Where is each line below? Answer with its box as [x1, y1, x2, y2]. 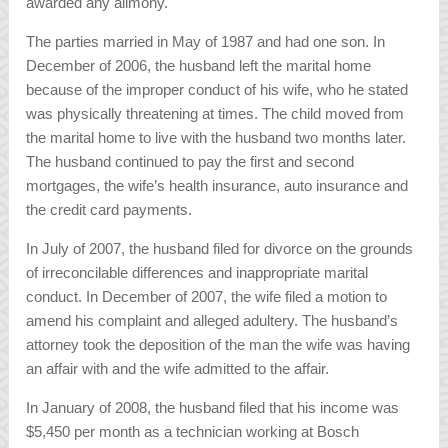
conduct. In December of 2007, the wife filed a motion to [26, 288, 388, 306]
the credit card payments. [26, 201, 193, 219]
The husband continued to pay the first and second [26, 153, 355, 171]
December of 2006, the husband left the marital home [26, 57, 372, 75]
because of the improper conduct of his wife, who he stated [26, 81, 409, 99]
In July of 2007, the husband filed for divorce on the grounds [26, 240, 414, 258]
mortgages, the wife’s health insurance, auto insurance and [26, 177, 409, 195]
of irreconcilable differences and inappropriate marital [26, 264, 369, 282]
